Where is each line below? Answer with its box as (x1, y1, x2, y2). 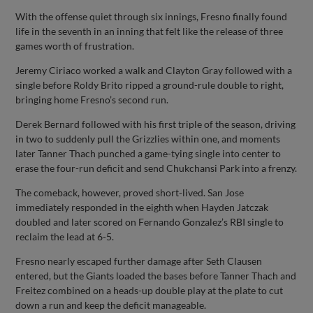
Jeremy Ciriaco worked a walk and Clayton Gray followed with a (15, 64, 293, 76)
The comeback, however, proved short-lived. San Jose (15, 186, 245, 198)
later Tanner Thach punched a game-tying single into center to (15, 147, 282, 159)
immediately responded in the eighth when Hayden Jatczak (15, 201, 269, 213)
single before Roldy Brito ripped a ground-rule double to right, (15, 78, 284, 91)
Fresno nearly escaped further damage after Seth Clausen (15, 254, 263, 267)
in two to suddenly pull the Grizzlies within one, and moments (15, 132, 281, 145)
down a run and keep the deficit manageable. (15, 298, 207, 311)
